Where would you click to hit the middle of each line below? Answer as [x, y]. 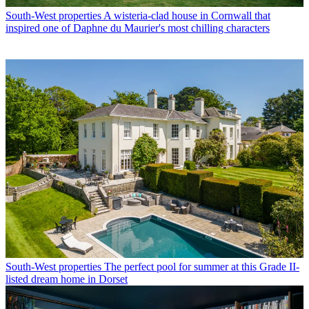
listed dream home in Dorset [67, 279]
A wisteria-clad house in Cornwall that [187, 16]
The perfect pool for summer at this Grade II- [202, 267]
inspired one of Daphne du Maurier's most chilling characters [138, 28]
